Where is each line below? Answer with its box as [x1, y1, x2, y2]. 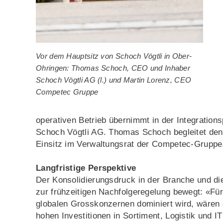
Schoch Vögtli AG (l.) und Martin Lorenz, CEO [36, 75, 192, 84]
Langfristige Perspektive [36, 163, 136, 173]
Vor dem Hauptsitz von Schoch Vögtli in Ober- [36, 51, 192, 60]
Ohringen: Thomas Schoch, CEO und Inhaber [36, 63, 190, 72]
